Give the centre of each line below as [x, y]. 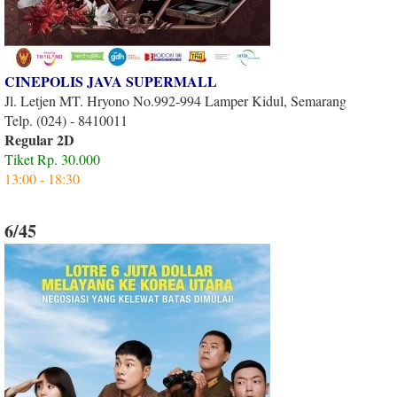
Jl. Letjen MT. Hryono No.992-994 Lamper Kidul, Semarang [175, 100]
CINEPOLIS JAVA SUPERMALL [111, 81]
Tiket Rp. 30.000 [52, 159]
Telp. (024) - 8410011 [66, 120]
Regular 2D [39, 139]
